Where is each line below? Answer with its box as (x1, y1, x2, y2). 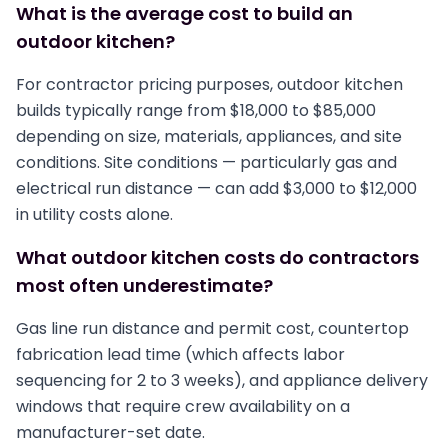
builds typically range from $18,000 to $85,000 (16, 99, 376, 122)
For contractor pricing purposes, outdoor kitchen (16, 73, 403, 96)
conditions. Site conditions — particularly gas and (16, 151, 397, 174)
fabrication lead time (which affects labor (16, 343, 345, 366)
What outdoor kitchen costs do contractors (16, 245, 419, 270)
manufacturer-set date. (16, 421, 205, 444)
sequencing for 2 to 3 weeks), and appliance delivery (16, 369, 428, 392)
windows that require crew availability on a (16, 395, 350, 418)
